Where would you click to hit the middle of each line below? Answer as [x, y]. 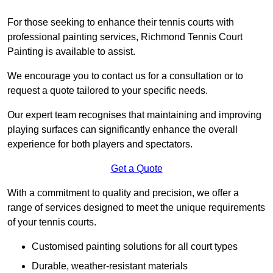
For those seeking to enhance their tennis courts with [121, 23]
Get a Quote [136, 169]
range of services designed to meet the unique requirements [136, 208]
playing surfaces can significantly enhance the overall [122, 130]
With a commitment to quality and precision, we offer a [123, 193]
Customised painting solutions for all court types [135, 247]
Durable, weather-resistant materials [110, 266]
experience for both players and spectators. [100, 144]
